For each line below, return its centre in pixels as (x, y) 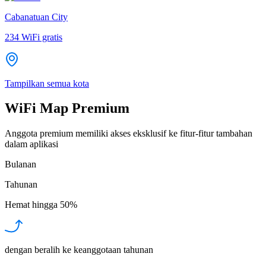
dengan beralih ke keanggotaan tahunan (79, 250)
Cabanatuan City (36, 17)
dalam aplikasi (31, 144)
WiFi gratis (42, 37)
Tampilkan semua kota (47, 83)
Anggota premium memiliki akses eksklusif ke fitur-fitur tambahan (129, 134)
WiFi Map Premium (67, 108)
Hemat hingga (31, 205)
